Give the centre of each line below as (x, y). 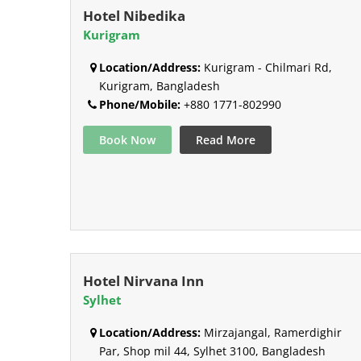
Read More (226, 140)
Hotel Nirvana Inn (143, 280)
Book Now (127, 140)
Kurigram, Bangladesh (160, 86)
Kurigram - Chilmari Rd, (266, 68)
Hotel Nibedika (134, 16)
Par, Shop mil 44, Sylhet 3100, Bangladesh (212, 351)
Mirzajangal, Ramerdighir (271, 332)
